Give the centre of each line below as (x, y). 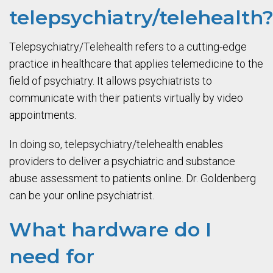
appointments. (43, 115)
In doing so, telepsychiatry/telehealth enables (116, 144)
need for (52, 256)
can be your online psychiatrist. (82, 195)
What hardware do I (110, 229)
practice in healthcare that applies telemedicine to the (136, 64)
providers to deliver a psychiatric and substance (122, 161)
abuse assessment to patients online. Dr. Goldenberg (133, 178)
